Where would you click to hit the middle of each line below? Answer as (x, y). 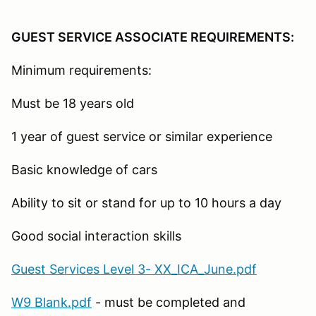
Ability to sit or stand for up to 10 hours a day (146, 202)
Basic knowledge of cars (86, 169)
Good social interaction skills (96, 236)
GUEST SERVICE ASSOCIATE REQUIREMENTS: (153, 37)
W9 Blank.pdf (51, 302)
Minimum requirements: (81, 70)
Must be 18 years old (73, 103)
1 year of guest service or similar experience (142, 136)
